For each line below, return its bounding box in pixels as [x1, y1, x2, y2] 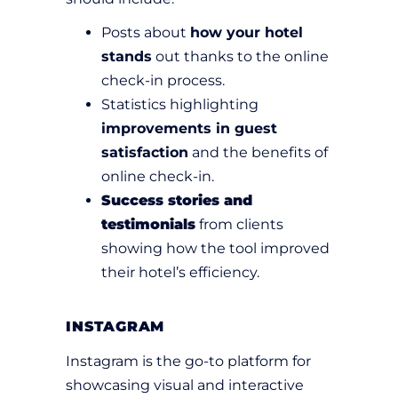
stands [101, 48, 152, 66]
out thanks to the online [152, 48, 329, 66]
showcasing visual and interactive [66, 377, 304, 394]
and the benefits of [188, 144, 328, 162]
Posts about [101, 24, 190, 42]
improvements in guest [101, 120, 277, 138]
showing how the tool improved [101, 240, 330, 258]
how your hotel [190, 24, 303, 42]
